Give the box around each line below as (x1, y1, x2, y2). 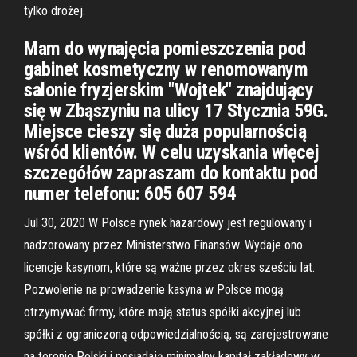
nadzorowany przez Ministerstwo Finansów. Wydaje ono (24, 237, 303, 253)
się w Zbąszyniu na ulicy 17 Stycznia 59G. (24, 100, 328, 122)
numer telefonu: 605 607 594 (24, 182, 237, 205)
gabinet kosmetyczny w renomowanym (24, 58, 308, 80)
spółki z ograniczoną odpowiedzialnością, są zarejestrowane (24, 327, 328, 342)
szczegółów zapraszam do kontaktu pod (24, 162, 318, 184)
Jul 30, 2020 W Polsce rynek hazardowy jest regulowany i (24, 215, 312, 230)
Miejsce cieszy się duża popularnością (24, 120, 307, 143)
